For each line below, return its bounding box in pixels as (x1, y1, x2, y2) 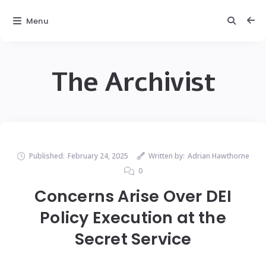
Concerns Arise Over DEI (34, 185, 232, 207)
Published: (28, 151, 65, 161)
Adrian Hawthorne (187, 151, 249, 161)
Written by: (148, 151, 185, 161)
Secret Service (74, 228, 192, 250)
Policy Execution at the (40, 207, 226, 229)
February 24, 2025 (67, 151, 128, 161)
